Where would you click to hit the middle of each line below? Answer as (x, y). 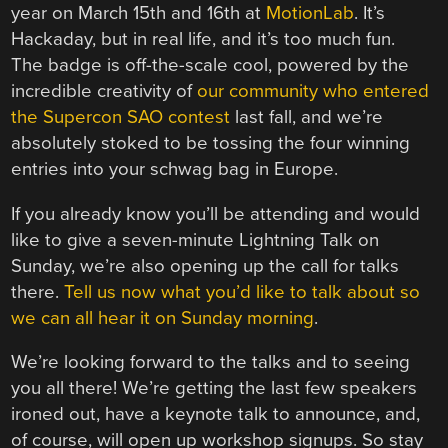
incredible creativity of (104, 91)
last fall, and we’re (307, 117)
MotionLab (310, 13)
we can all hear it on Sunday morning (163, 317)
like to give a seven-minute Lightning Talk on (195, 239)
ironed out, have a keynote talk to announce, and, (216, 414)
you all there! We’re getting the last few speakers (214, 388)
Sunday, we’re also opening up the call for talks (205, 265)
